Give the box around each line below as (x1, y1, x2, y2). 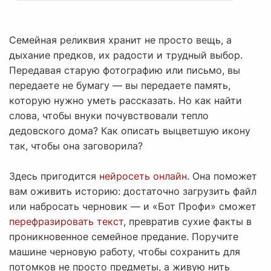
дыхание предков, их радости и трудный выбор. (9, 49, 243, 62)
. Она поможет (187, 170, 257, 183)
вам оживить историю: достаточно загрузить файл (9, 185, 256, 198)
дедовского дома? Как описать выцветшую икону (9, 125, 250, 137)
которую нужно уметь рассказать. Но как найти (9, 94, 242, 107)
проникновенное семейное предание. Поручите (9, 230, 238, 243)
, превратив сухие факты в (123, 215, 252, 228)
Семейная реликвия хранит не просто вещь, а (9, 34, 232, 47)
